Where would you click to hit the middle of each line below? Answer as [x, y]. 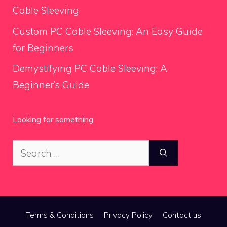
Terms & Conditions [60, 215]
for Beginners [43, 47]
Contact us [182, 215]
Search [28, 148]
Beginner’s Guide [51, 85]
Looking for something [53, 119]
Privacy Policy [128, 215]
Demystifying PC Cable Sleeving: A [90, 68]
